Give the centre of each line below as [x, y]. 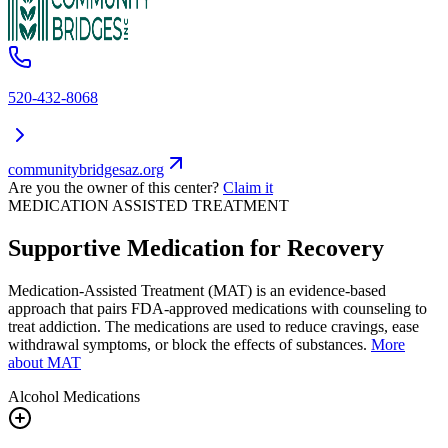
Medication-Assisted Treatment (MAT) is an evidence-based [197, 290]
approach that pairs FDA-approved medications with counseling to [217, 308]
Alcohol [33, 396]
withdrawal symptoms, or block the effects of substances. [187, 344]
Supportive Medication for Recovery [196, 247]
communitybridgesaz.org [86, 170]
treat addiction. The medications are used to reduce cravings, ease [213, 326]
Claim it [248, 188]
